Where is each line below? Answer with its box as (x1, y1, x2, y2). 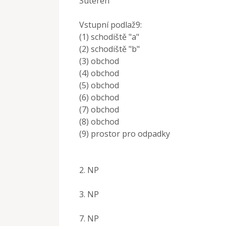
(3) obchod (79, 55, 119, 67)
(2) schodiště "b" (79, 43, 140, 54)
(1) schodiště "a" (79, 31, 139, 42)
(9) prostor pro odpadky (79, 128, 170, 139)
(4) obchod (79, 67, 119, 79)
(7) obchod (79, 103, 119, 115)
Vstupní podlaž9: (79, 19, 142, 30)
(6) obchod (79, 91, 119, 103)
